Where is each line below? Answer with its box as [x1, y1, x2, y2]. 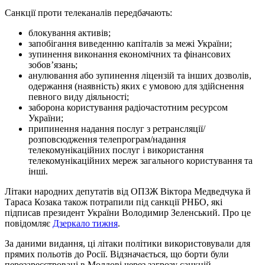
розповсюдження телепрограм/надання [28, 134, 186, 144]
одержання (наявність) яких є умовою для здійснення [28, 80, 244, 91]
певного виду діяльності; [28, 91, 129, 102]
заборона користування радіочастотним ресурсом [28, 102, 228, 112]
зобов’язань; [28, 59, 77, 70]
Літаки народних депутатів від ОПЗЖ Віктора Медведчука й [5, 186, 251, 196]
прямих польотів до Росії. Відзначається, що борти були [5, 248, 229, 259]
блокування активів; [28, 27, 111, 38]
